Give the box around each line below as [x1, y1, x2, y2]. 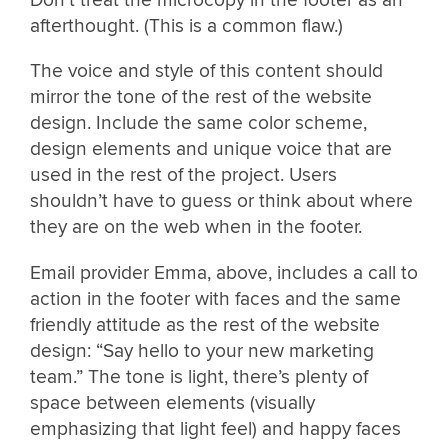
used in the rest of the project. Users [30, 163, 337, 188]
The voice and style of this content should [30, 59, 383, 84]
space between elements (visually [30, 390, 315, 415]
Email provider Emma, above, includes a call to [30, 260, 418, 285]
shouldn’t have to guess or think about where [30, 189, 413, 214]
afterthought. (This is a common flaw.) [30, 14, 343, 39]
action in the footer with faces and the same [30, 286, 401, 311]
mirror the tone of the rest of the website [30, 85, 372, 110]
